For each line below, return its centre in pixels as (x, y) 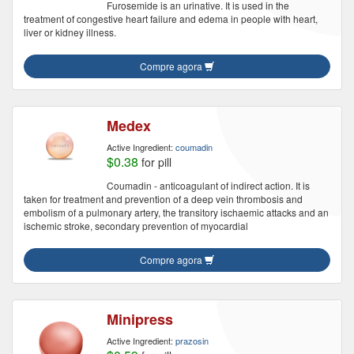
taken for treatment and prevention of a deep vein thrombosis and (163, 199)
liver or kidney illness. (70, 32)
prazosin (192, 341)
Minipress (140, 319)
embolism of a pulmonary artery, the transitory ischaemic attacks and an (176, 212)
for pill (155, 162)
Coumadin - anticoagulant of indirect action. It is (208, 185)
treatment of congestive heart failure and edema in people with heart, (171, 19)
